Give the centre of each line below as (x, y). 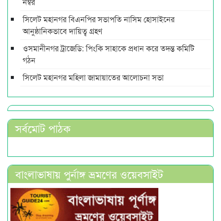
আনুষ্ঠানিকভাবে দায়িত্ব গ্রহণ (62, 31)
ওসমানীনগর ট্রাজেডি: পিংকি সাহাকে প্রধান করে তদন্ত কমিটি (109, 48)
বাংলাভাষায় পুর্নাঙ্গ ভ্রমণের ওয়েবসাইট (89, 174)
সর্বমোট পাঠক (43, 128)
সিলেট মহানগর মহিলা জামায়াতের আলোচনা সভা (93, 77)
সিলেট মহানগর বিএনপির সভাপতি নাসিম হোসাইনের (99, 19)
